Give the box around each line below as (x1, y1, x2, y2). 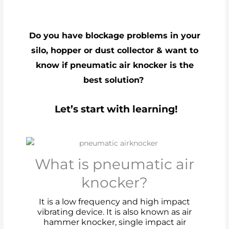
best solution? (83, 75, 146, 85)
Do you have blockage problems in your (29, 30, 200, 40)
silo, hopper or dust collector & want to (31, 45, 198, 55)
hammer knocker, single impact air (43, 217, 186, 227)
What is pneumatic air (35, 155, 194, 173)
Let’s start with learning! (54, 103, 177, 116)
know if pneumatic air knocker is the (35, 60, 194, 70)
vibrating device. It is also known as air (37, 207, 192, 217)
